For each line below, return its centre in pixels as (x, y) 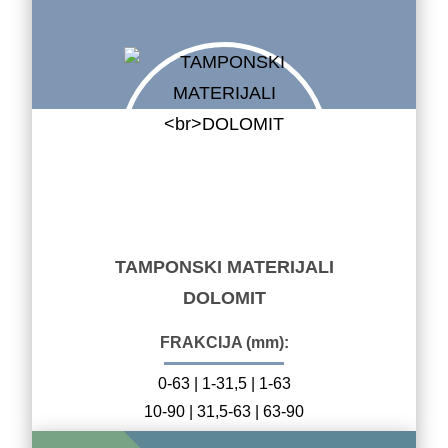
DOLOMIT (224, 297)
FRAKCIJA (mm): (224, 342)
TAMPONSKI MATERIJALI (224, 266)
